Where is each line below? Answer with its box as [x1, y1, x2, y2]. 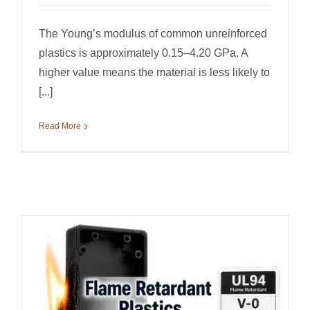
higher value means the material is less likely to [39, 66, 270, 79]
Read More [39, 121, 81, 131]
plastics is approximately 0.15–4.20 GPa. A [39, 47, 248, 60]
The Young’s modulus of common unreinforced [39, 28, 267, 40]
